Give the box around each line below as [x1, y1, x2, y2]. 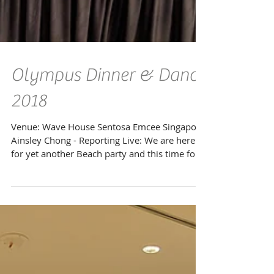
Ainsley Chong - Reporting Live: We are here [11, 163, 195, 176]
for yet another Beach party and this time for [11, 177, 199, 189]
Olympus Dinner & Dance [11, 94, 206, 115]
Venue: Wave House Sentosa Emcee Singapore [11, 150, 205, 162]
